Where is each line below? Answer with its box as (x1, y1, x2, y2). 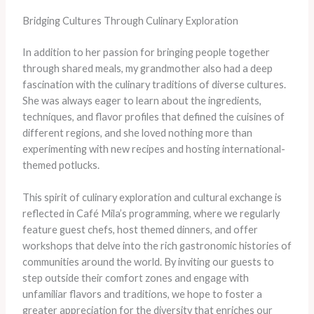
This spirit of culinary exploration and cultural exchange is (22, 191, 282, 204)
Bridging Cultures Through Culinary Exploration (22, 15, 238, 27)
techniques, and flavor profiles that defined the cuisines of (22, 110, 285, 123)
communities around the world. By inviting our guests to (22, 256, 274, 268)
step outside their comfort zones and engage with (22, 272, 249, 285)
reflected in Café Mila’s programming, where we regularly (22, 207, 280, 220)
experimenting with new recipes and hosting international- (22, 142, 285, 155)
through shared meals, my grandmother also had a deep (22, 62, 273, 74)
